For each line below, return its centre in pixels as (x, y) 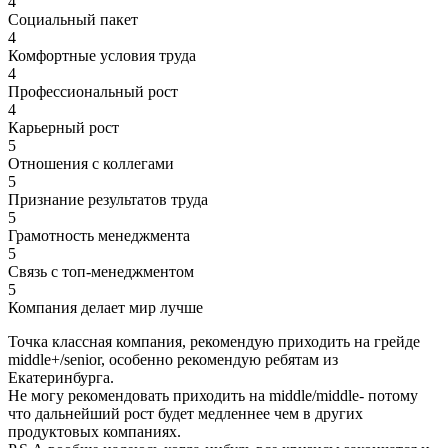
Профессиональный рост (93, 91)
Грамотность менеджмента (99, 235)
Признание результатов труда (108, 199)
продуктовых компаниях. (94, 431)
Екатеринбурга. (61, 377)
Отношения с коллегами (91, 163)
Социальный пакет (73, 19)
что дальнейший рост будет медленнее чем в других (185, 413)
